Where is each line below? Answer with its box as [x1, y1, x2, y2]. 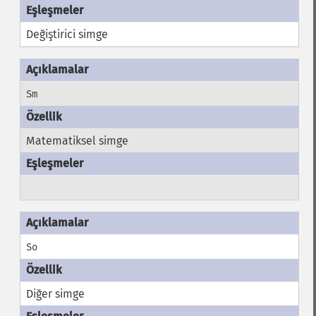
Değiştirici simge [25, 28, 108, 41]
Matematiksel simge [25, 134, 128, 147]
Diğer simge [25, 287, 85, 300]
